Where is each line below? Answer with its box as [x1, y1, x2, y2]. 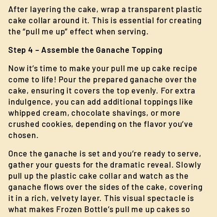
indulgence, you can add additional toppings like [8, 96, 193, 106]
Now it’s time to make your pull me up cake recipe [8, 63, 198, 73]
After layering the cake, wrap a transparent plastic [8, 4, 203, 14]
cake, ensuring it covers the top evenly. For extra [8, 85, 196, 95]
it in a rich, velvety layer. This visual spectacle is [8, 193, 194, 202]
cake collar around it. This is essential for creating [8, 15, 202, 25]
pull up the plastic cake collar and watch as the [8, 170, 189, 180]
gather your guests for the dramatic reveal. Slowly [8, 159, 201, 169]
